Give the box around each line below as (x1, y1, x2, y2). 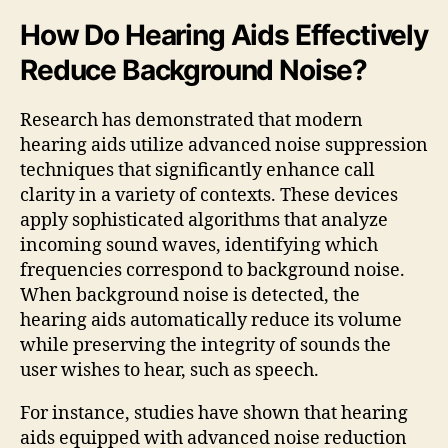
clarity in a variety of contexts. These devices (20, 183, 398, 207)
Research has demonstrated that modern (20, 108, 363, 132)
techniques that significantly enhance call (20, 158, 375, 182)
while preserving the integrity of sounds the (20, 333, 391, 357)
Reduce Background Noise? (20, 52, 368, 87)
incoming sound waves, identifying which (20, 233, 378, 257)
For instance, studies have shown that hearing (20, 401, 408, 425)
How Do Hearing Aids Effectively (20, 17, 428, 52)
